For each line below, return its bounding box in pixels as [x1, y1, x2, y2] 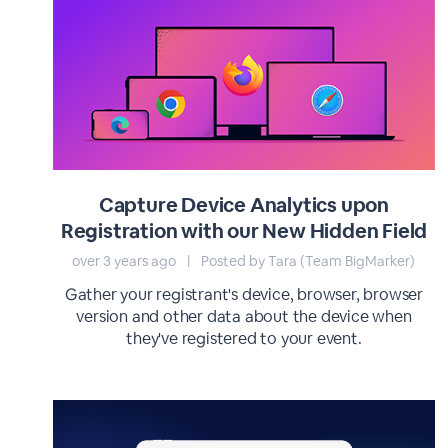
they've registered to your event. [126, 328, 362, 349]
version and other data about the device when [76, 306, 412, 327]
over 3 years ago [72, 252, 180, 270]
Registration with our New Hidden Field [60, 218, 428, 244]
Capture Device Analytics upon [98, 192, 390, 218]
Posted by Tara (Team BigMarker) [198, 252, 416, 270]
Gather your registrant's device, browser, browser [64, 284, 424, 305]
